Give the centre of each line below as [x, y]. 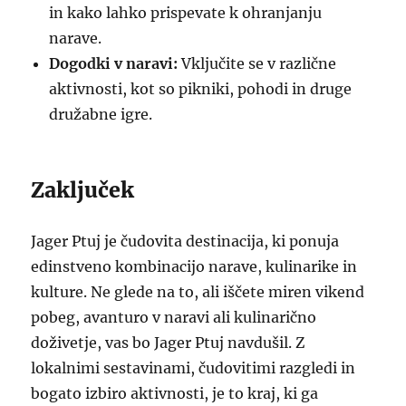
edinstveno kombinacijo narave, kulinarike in [194, 266]
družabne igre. [101, 114]
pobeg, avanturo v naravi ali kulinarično [174, 317]
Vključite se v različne [257, 63]
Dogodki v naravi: [114, 63]
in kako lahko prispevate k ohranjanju [186, 13]
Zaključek [83, 190]
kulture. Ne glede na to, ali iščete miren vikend [198, 292]
